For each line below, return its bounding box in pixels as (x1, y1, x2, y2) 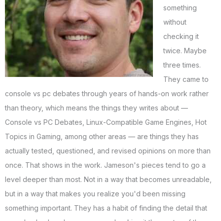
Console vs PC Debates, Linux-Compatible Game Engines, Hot (5, 118, 207, 127)
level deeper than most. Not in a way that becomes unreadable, (5, 175, 212, 184)
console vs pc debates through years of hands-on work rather (5, 89, 209, 98)
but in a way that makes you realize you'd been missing (5, 189, 185, 198)
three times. (163, 61, 201, 70)
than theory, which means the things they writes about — (5, 104, 188, 112)
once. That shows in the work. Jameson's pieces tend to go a (5, 161, 206, 170)
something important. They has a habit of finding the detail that (5, 204, 207, 213)
